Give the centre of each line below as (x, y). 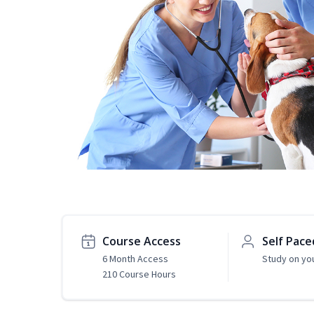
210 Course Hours (139, 274)
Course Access (142, 241)
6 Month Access (135, 259)
